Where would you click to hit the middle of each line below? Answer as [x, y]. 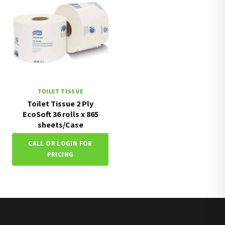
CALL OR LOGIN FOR [60, 144]
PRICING [60, 155]
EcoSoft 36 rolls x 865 [60, 114]
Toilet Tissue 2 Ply [60, 103]
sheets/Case [60, 124]
